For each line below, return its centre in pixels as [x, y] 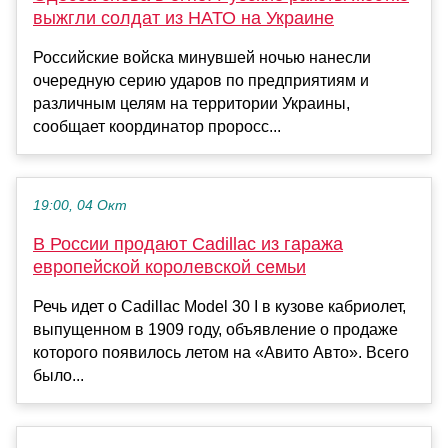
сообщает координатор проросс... [157, 127]
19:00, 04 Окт [80, 206]
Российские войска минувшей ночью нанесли [202, 58]
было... [58, 376]
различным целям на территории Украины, [191, 104]
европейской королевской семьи [169, 267]
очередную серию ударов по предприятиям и [201, 81]
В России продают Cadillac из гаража [188, 244]
